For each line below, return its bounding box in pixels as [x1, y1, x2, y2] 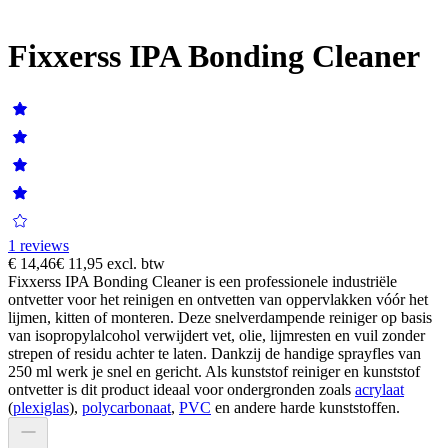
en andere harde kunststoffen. [211, 398, 400, 416]
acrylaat [355, 380, 404, 398]
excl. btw [107, 254, 165, 272]
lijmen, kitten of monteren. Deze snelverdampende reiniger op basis [8, 308, 432, 326]
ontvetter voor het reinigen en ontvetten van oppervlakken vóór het [8, 290, 428, 308]
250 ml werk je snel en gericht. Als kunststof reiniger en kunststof [8, 362, 420, 380]
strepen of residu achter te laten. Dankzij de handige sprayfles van [8, 344, 421, 362]
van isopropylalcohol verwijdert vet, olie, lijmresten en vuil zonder [8, 326, 425, 344]
